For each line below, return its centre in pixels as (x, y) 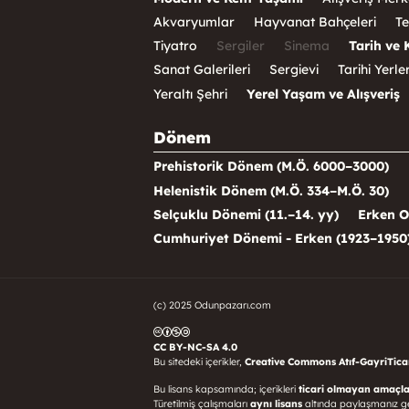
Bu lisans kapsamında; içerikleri (226, 388)
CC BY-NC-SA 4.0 (195, 346)
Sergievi (294, 70)
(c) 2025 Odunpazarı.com (212, 304)
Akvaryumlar (194, 21)
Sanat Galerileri (202, 70)
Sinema (307, 46)
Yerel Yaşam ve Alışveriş (323, 94)
